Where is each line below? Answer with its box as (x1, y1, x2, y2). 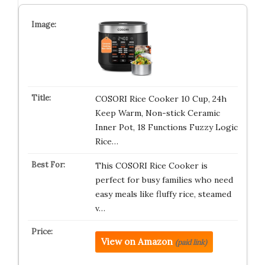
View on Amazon (101, 236, 173, 247)
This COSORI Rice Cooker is (95, 160, 208, 171)
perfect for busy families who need (95, 174, 233, 185)
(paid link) (174, 238, 207, 247)
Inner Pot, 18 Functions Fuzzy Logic (95, 122, 238, 132)
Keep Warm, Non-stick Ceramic (95, 108, 220, 118)
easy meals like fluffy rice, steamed (95, 189, 231, 199)
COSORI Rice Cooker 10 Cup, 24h (95, 93, 227, 104)
